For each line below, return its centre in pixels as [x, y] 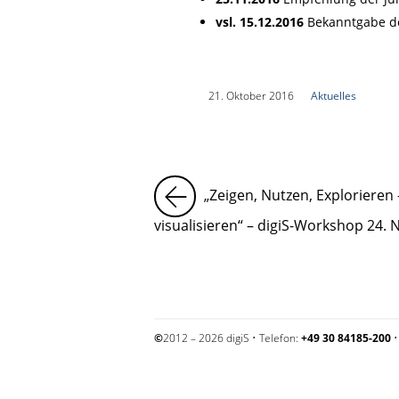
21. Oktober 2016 [251, 96]
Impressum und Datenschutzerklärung [248, 385]
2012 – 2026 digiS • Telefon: [232, 338]
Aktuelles [333, 96]
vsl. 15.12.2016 [259, 21]
